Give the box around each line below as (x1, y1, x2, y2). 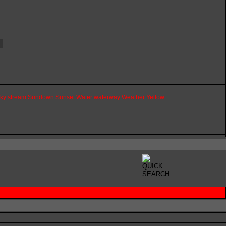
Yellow (146, 94, 164, 101)
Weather (122, 94, 145, 101)
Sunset (55, 94, 75, 101)
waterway (94, 94, 120, 101)
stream (8, 94, 26, 101)
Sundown (28, 94, 54, 101)
